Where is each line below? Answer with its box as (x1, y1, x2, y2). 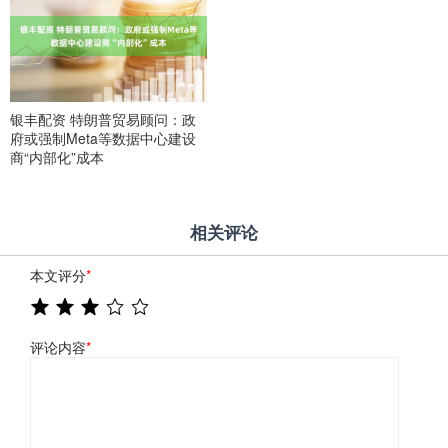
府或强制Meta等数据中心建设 (10, 127, 196, 148)
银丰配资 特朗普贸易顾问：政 (10, 108, 196, 129)
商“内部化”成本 (10, 146, 104, 167)
